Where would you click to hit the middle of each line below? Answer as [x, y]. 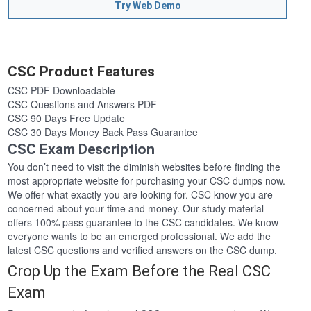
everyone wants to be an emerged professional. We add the [140, 236]
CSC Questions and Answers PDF [83, 104]
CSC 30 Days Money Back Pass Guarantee [103, 132]
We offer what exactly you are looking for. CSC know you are [141, 195]
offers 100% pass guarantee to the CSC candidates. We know [143, 222]
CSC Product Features [82, 72]
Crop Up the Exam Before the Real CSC [140, 271]
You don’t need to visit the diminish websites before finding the [144, 167]
